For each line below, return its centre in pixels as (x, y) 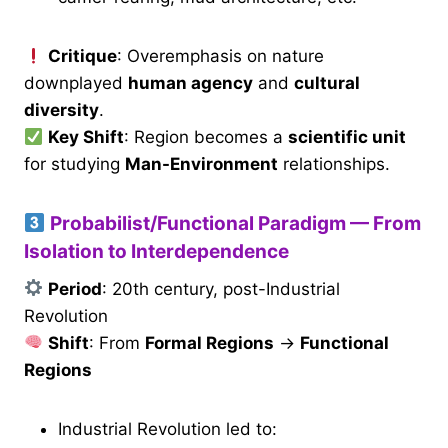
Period (75, 288)
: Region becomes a (206, 137)
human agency (190, 83)
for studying (74, 164)
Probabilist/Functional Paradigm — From (233, 224)
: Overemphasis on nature (221, 56)
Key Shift (86, 137)
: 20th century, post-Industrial (221, 288)
